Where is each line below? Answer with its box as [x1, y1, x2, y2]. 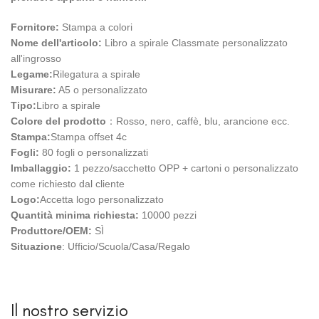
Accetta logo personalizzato [40, 194, 164, 206]
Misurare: [11, 84, 56, 96]
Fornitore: [11, 21, 59, 33]
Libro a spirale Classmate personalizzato [102, 37, 288, 49]
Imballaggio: [11, 162, 71, 174]
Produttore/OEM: [11, 225, 92, 237]
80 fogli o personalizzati [39, 147, 148, 159]
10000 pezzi [139, 209, 197, 221]
